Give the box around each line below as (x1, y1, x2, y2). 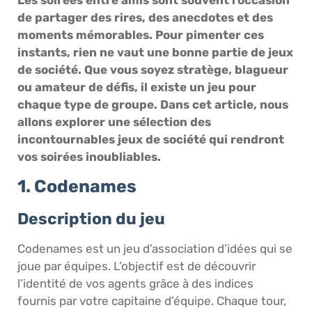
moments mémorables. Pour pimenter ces (17, 27, 264, 42)
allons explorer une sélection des (17, 114, 211, 129)
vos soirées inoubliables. (17, 149, 161, 164)
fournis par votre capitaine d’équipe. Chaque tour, (17, 294, 286, 309)
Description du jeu (17, 209, 165, 229)
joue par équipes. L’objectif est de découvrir (17, 259, 256, 274)
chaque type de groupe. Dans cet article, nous (17, 97, 288, 111)
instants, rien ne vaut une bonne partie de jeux (17, 45, 293, 59)
